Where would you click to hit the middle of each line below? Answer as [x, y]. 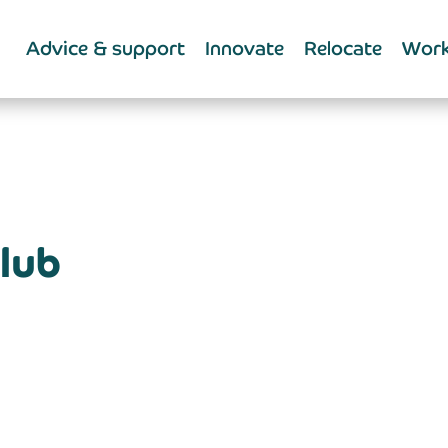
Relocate [343, 48]
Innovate [244, 48]
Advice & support [105, 48]
